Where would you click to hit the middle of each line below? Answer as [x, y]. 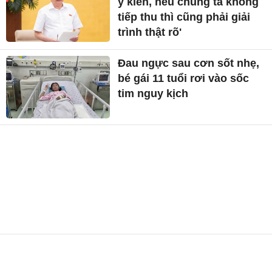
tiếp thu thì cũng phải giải [184, 17]
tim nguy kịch [153, 93]
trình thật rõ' [150, 32]
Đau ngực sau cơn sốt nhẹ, [189, 63]
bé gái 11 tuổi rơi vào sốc [184, 78]
